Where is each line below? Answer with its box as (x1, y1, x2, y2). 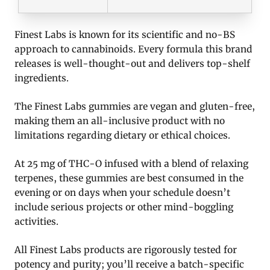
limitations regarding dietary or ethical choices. (14, 130, 230, 142)
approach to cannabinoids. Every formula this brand (14, 43, 253, 55)
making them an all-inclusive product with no (14, 115, 225, 127)
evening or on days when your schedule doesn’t (14, 187, 230, 199)
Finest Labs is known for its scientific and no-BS (14, 29, 235, 41)
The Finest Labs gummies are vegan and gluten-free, (14, 101, 255, 113)
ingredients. (14, 72, 69, 84)
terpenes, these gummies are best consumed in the (14, 172, 243, 184)
